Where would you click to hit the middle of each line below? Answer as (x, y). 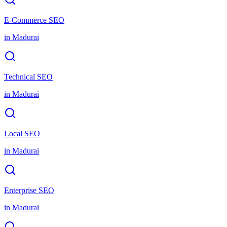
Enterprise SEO (29, 190)
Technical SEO (28, 77)
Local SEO (22, 133)
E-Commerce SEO (34, 20)
